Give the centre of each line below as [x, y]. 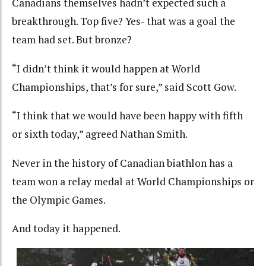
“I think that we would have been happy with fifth [127, 116]
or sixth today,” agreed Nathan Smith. [100, 134]
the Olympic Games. [59, 199]
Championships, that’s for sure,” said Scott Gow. [124, 87]
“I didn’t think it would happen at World [106, 68]
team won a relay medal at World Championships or [133, 181]
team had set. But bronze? [72, 40]
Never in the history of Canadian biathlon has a [122, 163]
